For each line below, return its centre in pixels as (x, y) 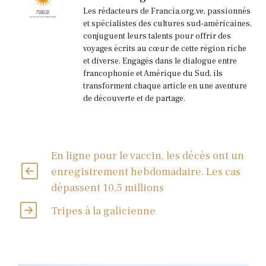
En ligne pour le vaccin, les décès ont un (147, 156)
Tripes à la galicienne (104, 211)
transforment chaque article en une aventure (165, 86)
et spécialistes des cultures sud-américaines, (167, 23)
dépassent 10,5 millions (107, 188)
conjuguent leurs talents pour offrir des (157, 36)
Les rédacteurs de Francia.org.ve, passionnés (167, 11)
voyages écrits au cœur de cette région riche (165, 48)
